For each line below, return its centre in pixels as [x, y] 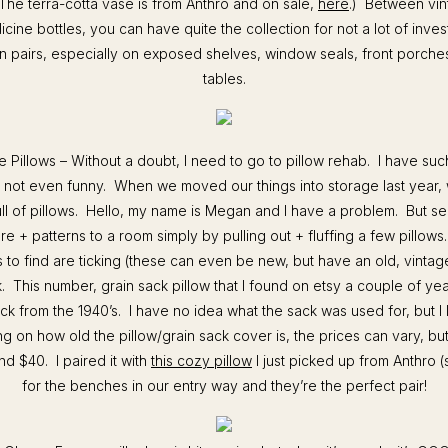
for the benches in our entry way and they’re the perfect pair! [224, 385]
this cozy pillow [201, 360]
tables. [224, 78]
